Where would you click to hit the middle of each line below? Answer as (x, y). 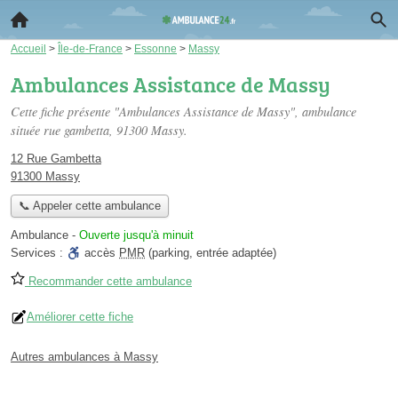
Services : (39, 253)
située (27, 130)
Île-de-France (90, 48)
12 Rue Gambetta (56, 159)
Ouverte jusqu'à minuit (136, 235)
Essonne (155, 48)
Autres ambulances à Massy (84, 357)
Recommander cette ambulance (108, 282)
